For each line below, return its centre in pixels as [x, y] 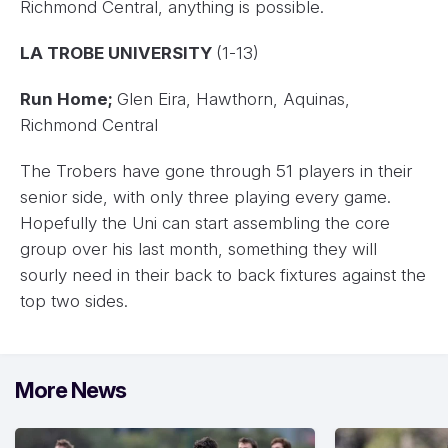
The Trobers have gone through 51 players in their [216, 171]
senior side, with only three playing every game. [205, 197]
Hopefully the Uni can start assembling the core [205, 223]
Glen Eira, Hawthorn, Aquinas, [233, 99]
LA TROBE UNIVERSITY [118, 53]
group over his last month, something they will [198, 249]
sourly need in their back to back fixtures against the [223, 275]
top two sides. [74, 301]
